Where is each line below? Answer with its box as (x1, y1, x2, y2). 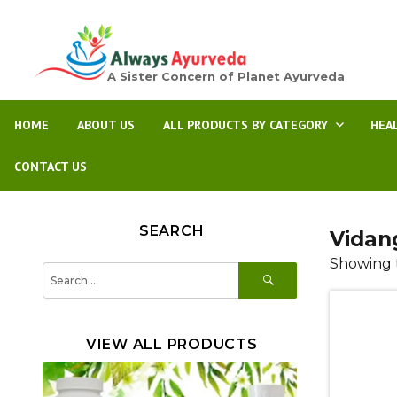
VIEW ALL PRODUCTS (85, 336, 258, 353)
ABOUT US (77, 117, 135, 133)
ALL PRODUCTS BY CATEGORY (163, 117, 328, 133)
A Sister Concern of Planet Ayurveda (106, 69, 345, 83)
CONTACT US (14, 159, 87, 175)
